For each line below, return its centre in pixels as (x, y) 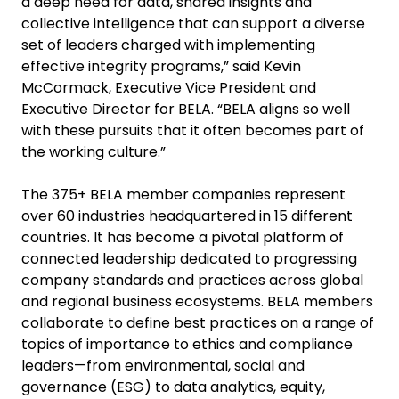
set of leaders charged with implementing (168, 45)
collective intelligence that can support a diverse (193, 24)
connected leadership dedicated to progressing (189, 259)
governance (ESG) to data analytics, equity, (173, 387)
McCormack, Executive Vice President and (169, 88)
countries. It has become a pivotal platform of (183, 237)
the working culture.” (94, 152)
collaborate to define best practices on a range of (198, 323)
